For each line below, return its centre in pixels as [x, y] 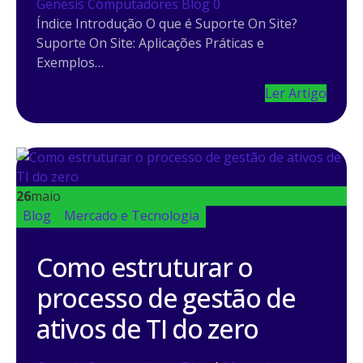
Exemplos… [70, 62]
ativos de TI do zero [147, 329]
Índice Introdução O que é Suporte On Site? [167, 23]
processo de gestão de [166, 298]
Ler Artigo [296, 94]
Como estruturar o [145, 267]
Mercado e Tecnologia [132, 216]
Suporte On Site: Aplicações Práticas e [150, 43]
